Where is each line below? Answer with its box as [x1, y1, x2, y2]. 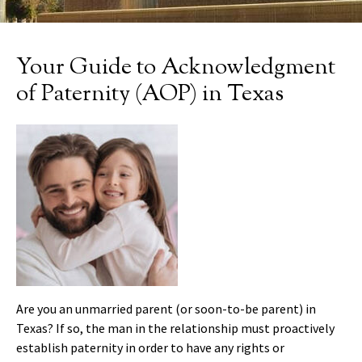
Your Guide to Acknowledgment [16, 51, 335, 84]
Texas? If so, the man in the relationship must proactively [16, 319, 335, 336]
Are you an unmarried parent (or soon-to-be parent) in [16, 300, 316, 317]
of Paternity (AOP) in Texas [16, 78, 284, 111]
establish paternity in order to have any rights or [16, 339, 284, 356]
